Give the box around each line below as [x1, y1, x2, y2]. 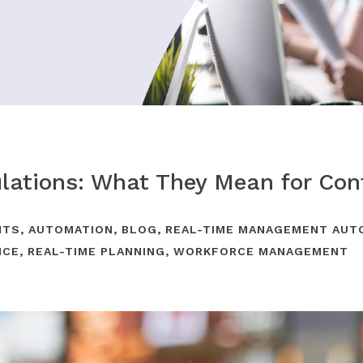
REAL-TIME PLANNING [28, 245, 165, 258]
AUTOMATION [28, 223, 113, 236]
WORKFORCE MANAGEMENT [173, 245, 348, 258]
